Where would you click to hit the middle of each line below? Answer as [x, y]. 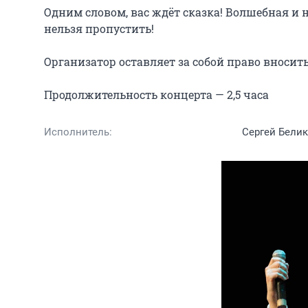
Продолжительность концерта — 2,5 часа [156, 95]
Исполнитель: [78, 132]
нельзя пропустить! [99, 29]
